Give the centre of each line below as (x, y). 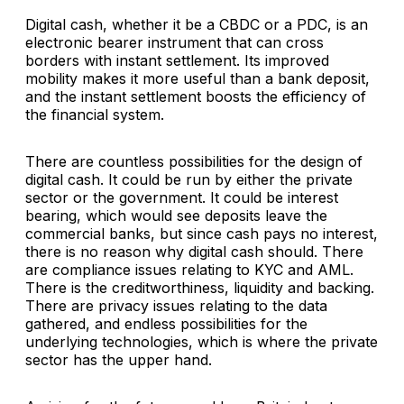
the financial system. (95, 115)
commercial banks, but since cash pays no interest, (202, 234)
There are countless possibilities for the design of (194, 162)
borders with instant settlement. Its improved (177, 61)
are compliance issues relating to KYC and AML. (189, 270)
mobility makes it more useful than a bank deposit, (197, 79)
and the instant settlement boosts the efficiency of (196, 97)
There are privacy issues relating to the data (176, 306)
